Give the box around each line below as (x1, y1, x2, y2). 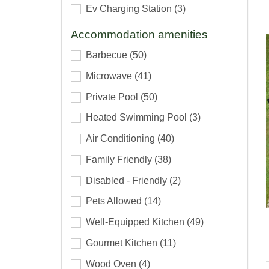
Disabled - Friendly (86, 175, 169, 186)
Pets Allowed (86, 196, 144, 207)
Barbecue (86, 49, 130, 60)
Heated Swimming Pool (86, 112, 189, 123)
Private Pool (86, 91, 141, 102)
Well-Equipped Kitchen (86, 217, 187, 228)
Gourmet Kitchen (86, 237, 160, 248)
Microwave (86, 70, 134, 81)
